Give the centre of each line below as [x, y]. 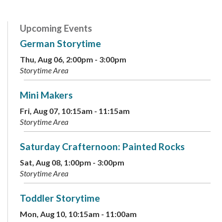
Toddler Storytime [60, 198]
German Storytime [60, 43]
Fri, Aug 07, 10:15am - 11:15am [75, 111]
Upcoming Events [56, 28]
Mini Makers [46, 95]
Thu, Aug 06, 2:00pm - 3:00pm [73, 59]
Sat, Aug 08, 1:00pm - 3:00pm [72, 162]
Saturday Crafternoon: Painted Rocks [102, 146]
